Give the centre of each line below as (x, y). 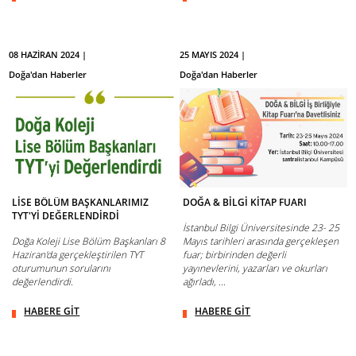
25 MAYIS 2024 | (213, 54)
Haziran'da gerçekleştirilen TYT (78, 255)
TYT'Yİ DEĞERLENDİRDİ (66, 216)
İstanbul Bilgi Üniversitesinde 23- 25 (261, 228)
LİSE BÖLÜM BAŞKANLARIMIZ (81, 203)
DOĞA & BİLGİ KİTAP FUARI (245, 203)
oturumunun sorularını (62, 269)
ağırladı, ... (205, 282)
